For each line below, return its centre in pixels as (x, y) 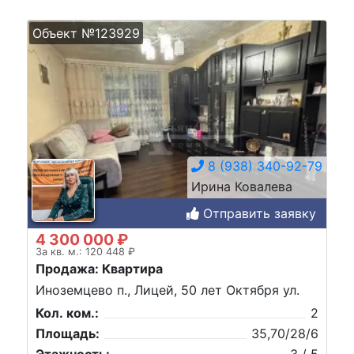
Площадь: (68, 333)
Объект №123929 (86, 33)
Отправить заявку (258, 213)
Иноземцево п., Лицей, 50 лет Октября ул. (168, 290)
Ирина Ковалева (242, 186)
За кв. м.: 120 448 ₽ (85, 251)
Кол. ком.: (67, 313)
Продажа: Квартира (99, 268)
